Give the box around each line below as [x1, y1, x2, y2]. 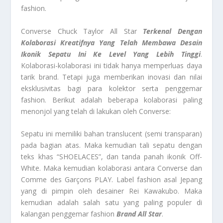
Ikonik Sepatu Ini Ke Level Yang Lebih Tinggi [21, 49, 201, 59]
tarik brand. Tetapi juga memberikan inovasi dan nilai [21, 72, 202, 82]
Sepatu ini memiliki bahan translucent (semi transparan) [21, 129, 202, 139]
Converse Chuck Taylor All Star [21, 26, 143, 36]
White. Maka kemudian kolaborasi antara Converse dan [21, 163, 202, 173]
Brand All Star [116, 209, 162, 219]
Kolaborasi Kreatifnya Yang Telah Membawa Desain [21, 37, 202, 47]
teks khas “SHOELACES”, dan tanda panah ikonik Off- [21, 152, 202, 162]
